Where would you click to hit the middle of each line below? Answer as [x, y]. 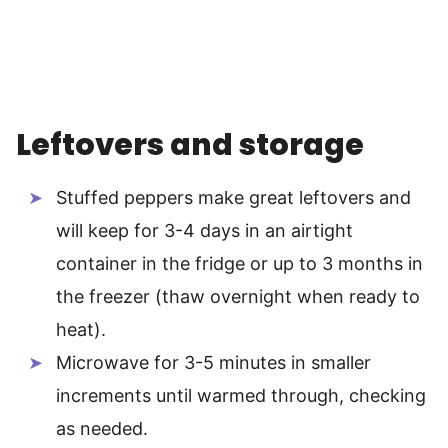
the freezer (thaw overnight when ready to [238, 296]
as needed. [102, 428]
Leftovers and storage [190, 144]
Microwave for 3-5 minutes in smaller [213, 362]
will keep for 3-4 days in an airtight [204, 230]
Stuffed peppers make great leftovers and [233, 197]
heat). [81, 329]
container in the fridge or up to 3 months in [239, 263]
